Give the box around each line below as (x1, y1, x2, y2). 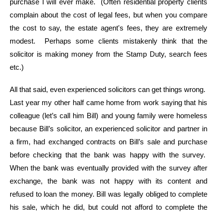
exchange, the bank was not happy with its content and (10, 177, 207, 185)
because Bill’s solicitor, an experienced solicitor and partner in (10, 124, 207, 133)
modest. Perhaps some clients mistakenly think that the (10, 37, 207, 45)
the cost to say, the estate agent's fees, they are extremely (10, 24, 207, 32)
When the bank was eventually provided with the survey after (10, 164, 207, 172)
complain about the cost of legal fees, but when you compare (10, 11, 207, 19)
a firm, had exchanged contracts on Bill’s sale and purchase (10, 138, 207, 146)
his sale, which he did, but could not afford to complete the (10, 203, 207, 211)
